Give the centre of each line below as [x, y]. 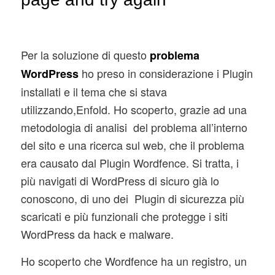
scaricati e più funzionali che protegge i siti [124, 216]
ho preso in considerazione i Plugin [165, 73]
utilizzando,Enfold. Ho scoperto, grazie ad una [134, 109]
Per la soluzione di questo [85, 54]
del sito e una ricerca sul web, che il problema [132, 145]
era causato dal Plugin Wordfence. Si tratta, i [130, 162]
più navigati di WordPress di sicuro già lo [120, 180]
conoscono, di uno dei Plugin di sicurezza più [132, 198]
